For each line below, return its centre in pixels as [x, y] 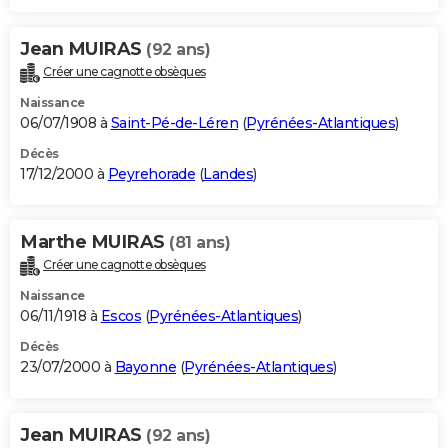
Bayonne [145, 367]
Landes [228, 174]
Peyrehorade [151, 174]
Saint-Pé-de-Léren [174, 123]
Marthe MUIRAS [94, 242]
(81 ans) [199, 243]
